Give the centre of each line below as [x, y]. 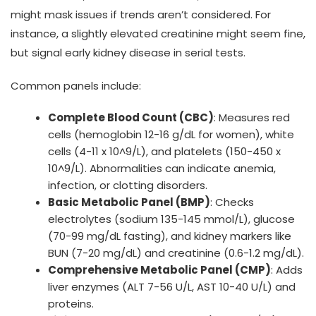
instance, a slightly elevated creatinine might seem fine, [158, 33]
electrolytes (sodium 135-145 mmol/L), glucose [172, 219]
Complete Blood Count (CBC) [131, 117]
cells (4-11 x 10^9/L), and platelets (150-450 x [165, 151]
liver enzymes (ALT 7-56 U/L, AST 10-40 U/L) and [172, 286]
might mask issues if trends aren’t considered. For [141, 14]
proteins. [71, 303]
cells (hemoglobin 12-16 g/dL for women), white [171, 134]
